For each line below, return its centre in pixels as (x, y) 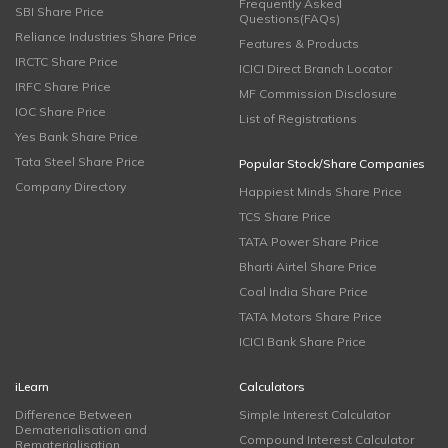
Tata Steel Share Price (80, 161)
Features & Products (299, 43)
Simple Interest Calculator (314, 414)
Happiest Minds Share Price (320, 191)
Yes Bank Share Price (76, 136)
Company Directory (70, 186)
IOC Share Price (60, 111)
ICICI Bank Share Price (302, 341)
